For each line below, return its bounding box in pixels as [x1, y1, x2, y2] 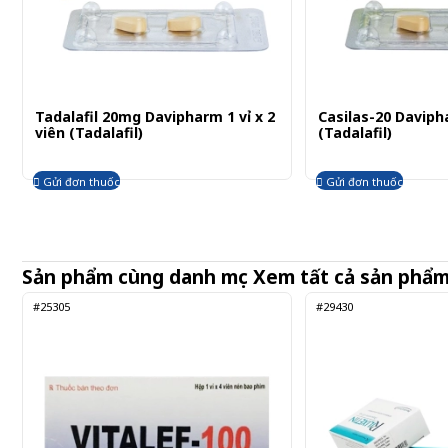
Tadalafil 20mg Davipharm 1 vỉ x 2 [35, 107, 275, 127]
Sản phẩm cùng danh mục [22, 264, 248, 290]
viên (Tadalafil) [35, 123, 143, 143]
